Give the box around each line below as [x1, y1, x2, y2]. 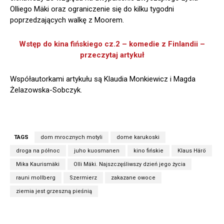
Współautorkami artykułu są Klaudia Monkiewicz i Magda [10, 74, 195, 84]
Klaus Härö [177, 147, 206, 154]
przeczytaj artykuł [79, 50, 144, 60]
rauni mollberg [16, 174, 55, 181]
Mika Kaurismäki [16, 161, 59, 168]
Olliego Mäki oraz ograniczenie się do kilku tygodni [10, 4, 174, 14]
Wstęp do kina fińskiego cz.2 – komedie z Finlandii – [19, 39, 205, 49]
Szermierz [69, 174, 97, 181]
